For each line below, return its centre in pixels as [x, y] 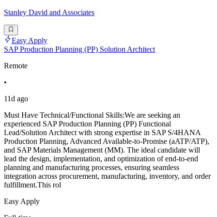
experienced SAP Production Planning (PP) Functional [87, 124]
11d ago [16, 99]
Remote [16, 66]
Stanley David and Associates [49, 13]
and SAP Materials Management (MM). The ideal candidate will [102, 150]
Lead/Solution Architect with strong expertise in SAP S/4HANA [102, 133]
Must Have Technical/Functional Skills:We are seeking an [92, 115]
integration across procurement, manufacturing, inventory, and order [107, 176]
